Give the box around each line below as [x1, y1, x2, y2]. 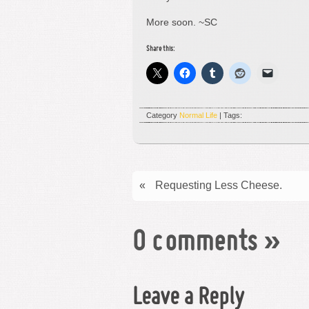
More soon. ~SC [146, 17, 217, 28]
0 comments [132, 230, 257, 257]
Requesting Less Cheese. [155, 179, 282, 192]
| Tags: [217, 111, 242, 120]
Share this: [146, 46, 175, 53]
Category [146, 111, 179, 120]
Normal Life [179, 111, 217, 120]
